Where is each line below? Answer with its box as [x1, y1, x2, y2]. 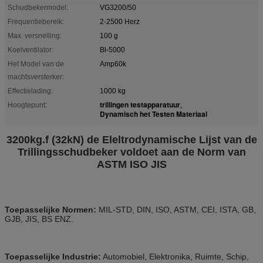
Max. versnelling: [8, 31, 62, 40]
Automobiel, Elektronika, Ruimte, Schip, [101, 251, 249, 261]
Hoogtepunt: [8, 100, 47, 109]
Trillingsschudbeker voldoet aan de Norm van [17, 146, 246, 158]
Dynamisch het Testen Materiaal [100, 108, 207, 119]
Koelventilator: [8, 45, 53, 54]
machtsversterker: [8, 72, 64, 81]
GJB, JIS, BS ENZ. [5, 214, 73, 224]
